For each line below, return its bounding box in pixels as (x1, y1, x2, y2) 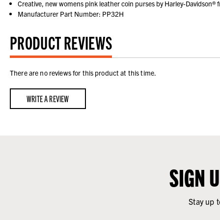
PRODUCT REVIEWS (10, 31, 112, 54)
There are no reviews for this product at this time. (10, 68, 157, 78)
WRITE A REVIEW (26, 93, 69, 105)
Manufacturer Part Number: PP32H (18, 9, 124, 19)
